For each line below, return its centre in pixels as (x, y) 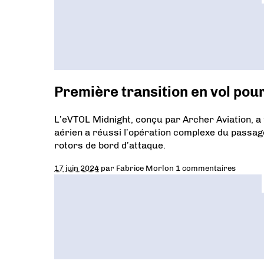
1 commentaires (206, 168)
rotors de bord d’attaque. (110, 145)
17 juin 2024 (77, 168)
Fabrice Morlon (145, 168)
